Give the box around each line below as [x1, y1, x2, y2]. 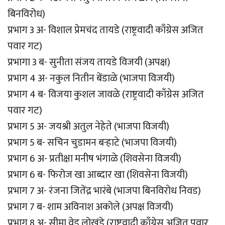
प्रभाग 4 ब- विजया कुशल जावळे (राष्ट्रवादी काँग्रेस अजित [8, 85, 204, 103]
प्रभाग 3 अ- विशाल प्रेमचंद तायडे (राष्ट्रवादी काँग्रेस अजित [8, 21, 203, 39]
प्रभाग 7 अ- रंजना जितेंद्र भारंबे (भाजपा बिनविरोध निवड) [8, 182, 201, 199]
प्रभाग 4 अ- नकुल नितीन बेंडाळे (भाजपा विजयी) [8, 69, 175, 87]
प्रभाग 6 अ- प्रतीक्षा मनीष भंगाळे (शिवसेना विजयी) [8, 150, 181, 167]
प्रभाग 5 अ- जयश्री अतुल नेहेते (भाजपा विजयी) [8, 118, 169, 135]
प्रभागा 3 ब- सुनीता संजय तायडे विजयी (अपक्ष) [8, 53, 170, 71]
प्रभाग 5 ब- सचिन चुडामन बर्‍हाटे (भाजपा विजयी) [8, 134, 177, 151]
